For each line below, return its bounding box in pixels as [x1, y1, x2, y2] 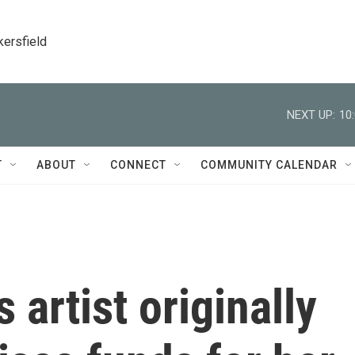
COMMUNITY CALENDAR [200, 158, 338, 171]
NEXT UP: [287, 107, 335, 122]
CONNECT [110, 158, 166, 171]
